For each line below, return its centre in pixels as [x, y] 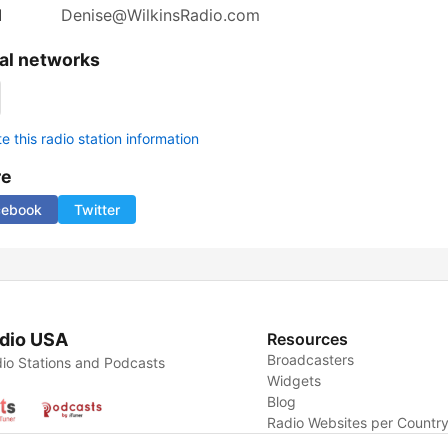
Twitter [97, 210]
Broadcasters [311, 360]
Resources [308, 339]
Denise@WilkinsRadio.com [160, 15]
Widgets [294, 381]
